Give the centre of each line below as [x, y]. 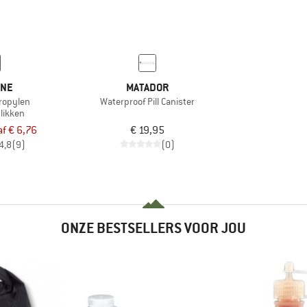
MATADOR [148, 87]
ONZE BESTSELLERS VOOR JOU [153, 228]
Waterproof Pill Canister [148, 101]
